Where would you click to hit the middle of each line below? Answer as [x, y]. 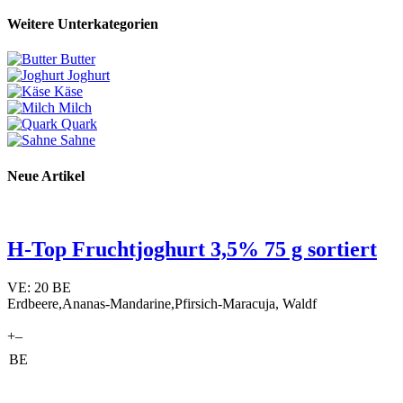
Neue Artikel [46, 175]
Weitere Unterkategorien [83, 24]
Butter [78, 59]
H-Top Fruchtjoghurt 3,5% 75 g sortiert [192, 249]
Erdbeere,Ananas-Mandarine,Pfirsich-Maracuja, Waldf [162, 303]
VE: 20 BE [39, 287]
